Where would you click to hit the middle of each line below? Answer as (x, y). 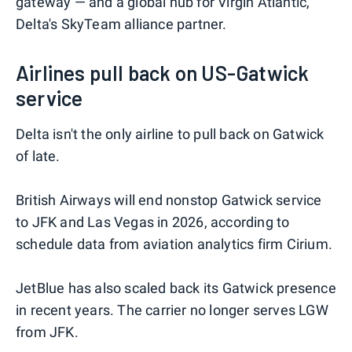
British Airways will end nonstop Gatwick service (169, 200)
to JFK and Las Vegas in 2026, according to (153, 222)
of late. (38, 156)
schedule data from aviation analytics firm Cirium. (174, 244)
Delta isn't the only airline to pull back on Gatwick (170, 134)
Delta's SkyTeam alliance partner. (121, 24)
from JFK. (47, 332)
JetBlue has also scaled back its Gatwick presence (176, 288)
